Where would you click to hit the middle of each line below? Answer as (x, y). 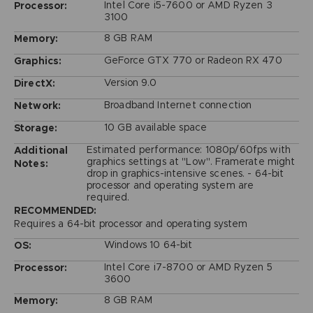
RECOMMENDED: (55, 210)
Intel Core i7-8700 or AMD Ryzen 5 (188, 267)
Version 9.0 (130, 82)
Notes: (31, 163)
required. (108, 197)
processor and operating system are (170, 185)
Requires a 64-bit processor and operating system (131, 223)
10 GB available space (155, 127)
